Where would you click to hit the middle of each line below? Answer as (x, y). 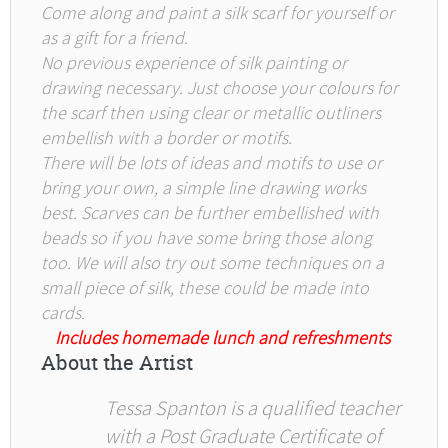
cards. (62, 313)
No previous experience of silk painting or (193, 63)
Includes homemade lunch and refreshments (223, 338)
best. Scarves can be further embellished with (209, 213)
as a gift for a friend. (114, 38)
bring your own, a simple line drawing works (203, 188)
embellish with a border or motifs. (166, 138)
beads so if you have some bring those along (206, 238)
